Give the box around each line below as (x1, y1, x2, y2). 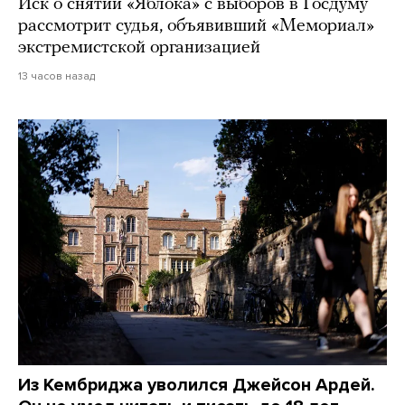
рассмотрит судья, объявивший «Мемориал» (18, 16, 374, 35)
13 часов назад (18, 69, 95, 82)
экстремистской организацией (18, 38, 260, 57)
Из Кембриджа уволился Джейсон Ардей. (18, 373, 375, 396)
